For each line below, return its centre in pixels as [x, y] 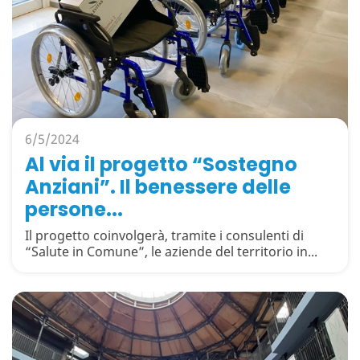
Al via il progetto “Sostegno [161, 164]
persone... [74, 209]
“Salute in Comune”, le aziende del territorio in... [171, 252]
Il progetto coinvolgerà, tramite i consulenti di [164, 235]
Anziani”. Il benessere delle [158, 187]
